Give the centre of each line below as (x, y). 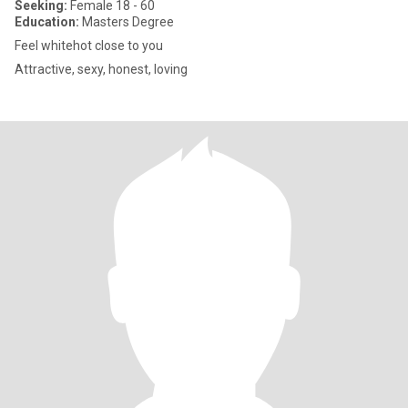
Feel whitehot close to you (89, 46)
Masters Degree (127, 22)
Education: (47, 22)
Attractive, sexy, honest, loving (101, 69)
